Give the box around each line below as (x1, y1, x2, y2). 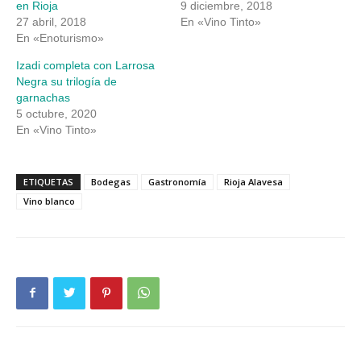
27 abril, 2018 (16, 15, 86, 28)
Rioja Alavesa (224, 175, 283, 188)
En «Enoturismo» (16, 31, 104, 44)
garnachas (16, 90, 70, 104)
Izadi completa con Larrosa (16, 58, 155, 72)
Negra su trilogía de (16, 74, 117, 88)
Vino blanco (23, 194, 75, 207)
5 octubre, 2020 (16, 106, 97, 120)
